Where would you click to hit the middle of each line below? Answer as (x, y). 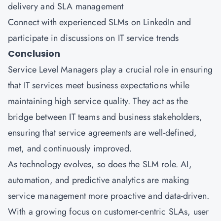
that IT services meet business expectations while (99, 85)
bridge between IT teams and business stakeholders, (105, 117)
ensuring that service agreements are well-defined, (103, 133)
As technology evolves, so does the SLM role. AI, (100, 164)
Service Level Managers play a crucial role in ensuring (110, 70)
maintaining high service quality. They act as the (98, 101)
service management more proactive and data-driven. (109, 196)
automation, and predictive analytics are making (99, 180)
